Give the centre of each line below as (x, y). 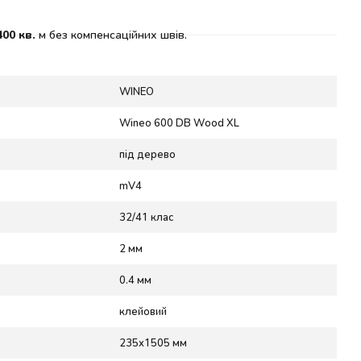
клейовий (143, 311)
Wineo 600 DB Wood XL (179, 122)
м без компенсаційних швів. (111, 35)
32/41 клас (146, 216)
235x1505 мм (153, 342)
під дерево (147, 154)
